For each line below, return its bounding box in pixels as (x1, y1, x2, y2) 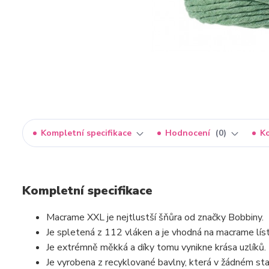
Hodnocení (165, 127, 213, 139)
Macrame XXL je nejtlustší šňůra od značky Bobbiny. (46, 211, 264, 224)
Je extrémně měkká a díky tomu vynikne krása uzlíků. (46, 241, 266, 254)
